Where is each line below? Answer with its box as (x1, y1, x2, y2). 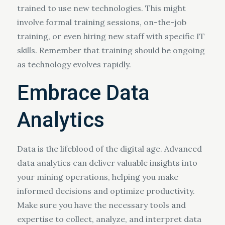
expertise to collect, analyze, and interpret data (17, 214, 201, 224)
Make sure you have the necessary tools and (17, 200, 186, 210)
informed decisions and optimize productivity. (17, 186, 195, 196)
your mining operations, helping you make (17, 172, 178, 182)
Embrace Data (17, 80, 150, 105)
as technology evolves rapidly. (17, 59, 131, 69)
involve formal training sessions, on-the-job (17, 17, 186, 27)
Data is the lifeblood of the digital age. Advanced (17, 144, 202, 154)
